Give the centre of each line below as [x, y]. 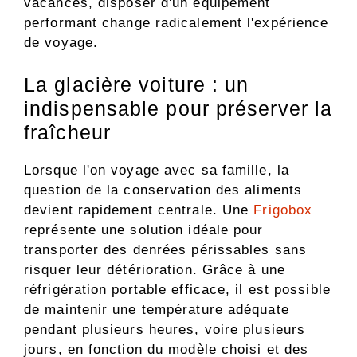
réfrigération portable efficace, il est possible [177, 290]
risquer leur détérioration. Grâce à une [155, 270]
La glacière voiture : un [137, 85]
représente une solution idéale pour [144, 230]
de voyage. [61, 42]
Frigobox [283, 210]
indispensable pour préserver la [178, 109]
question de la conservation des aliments [163, 190]
